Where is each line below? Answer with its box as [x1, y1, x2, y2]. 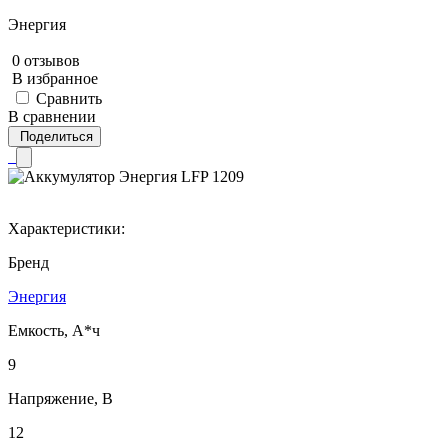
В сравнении [8, 107, 96, 125]
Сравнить [36, 89, 102, 107]
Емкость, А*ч [8, 321, 100, 339]
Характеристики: [8, 219, 125, 237]
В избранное [12, 69, 98, 87]
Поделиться [20, 128, 93, 144]
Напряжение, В [8, 389, 113, 407]
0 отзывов [12, 51, 80, 69]
